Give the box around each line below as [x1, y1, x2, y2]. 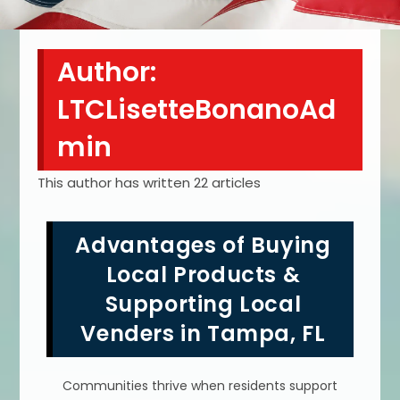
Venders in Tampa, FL [80, 319, 326, 349]
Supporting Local [104, 289, 302, 320]
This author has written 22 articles [37, 173, 262, 193]
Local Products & [105, 260, 301, 290]
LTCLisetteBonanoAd [57, 91, 337, 129]
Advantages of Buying [75, 230, 331, 261]
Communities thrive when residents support [62, 377, 337, 396]
